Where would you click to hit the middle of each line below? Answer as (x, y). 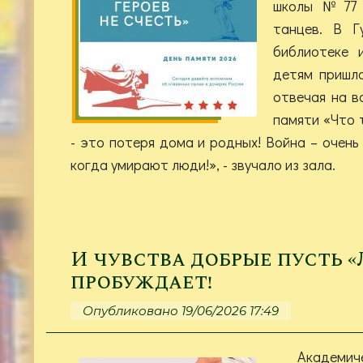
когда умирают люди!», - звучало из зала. (203, 164)
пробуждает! (141, 282)
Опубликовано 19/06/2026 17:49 (181, 310)
